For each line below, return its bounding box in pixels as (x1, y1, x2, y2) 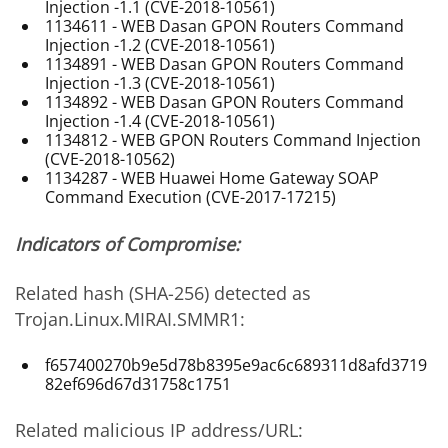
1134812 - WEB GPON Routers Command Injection (45, 129, 422, 152)
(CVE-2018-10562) (45, 148, 176, 171)
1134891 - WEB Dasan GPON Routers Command (45, 53, 405, 76)
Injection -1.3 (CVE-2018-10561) (45, 72, 276, 95)
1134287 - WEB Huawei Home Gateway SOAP (45, 167, 380, 190)
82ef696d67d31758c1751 (45, 372, 232, 395)
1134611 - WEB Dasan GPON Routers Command (45, 15, 405, 38)
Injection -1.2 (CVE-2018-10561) (45, 34, 276, 57)
